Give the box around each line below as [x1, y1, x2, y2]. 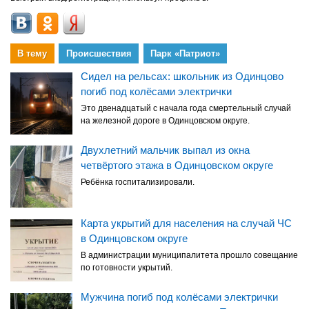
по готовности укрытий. [81, 263, 172, 273]
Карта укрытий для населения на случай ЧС [81, 217, 292, 230]
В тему [17, 48, 48, 59]
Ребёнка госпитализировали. [81, 177, 195, 187]
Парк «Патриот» [150, 48, 220, 59]
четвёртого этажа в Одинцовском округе [81, 159, 273, 171]
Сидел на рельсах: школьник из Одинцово [81, 70, 283, 82]
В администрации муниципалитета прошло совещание [81, 250, 298, 261]
